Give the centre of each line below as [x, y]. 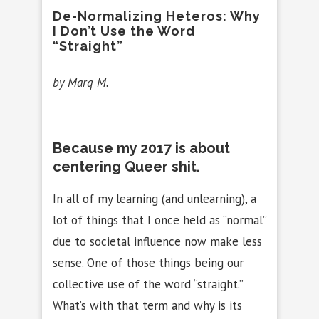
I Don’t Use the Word [124, 31]
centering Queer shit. [126, 166]
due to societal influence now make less [157, 241]
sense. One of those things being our [148, 262]
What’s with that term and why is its [147, 305]
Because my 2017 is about [141, 148]
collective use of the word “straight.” [148, 284]
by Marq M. [81, 82]
